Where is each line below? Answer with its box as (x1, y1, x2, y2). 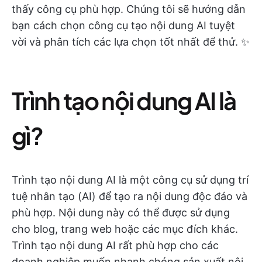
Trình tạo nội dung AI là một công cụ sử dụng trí (12, 174, 249, 186)
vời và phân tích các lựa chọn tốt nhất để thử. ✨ (12, 36, 250, 48)
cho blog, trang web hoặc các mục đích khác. (12, 223, 238, 235)
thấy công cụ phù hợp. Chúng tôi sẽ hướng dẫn (12, 3, 246, 15)
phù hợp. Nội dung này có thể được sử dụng (12, 206, 230, 219)
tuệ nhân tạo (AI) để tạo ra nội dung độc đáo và (12, 190, 247, 202)
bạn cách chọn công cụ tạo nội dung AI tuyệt (12, 19, 235, 32)
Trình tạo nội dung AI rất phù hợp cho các (12, 239, 219, 251)
